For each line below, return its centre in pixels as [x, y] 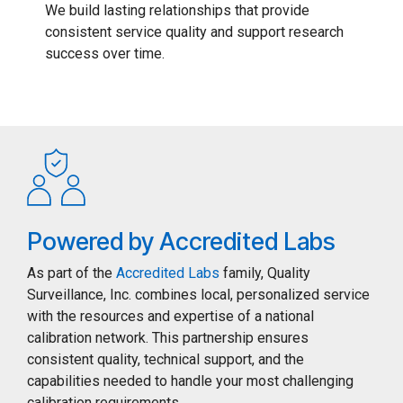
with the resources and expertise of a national [170, 317]
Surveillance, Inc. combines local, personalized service [198, 295]
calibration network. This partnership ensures [168, 338]
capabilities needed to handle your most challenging [190, 381]
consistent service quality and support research [194, 32]
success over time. [105, 54]
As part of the [72, 273]
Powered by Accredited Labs [181, 242]
